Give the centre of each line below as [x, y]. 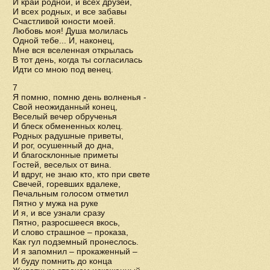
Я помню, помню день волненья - [80, 97]
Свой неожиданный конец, [65, 107]
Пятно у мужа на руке [55, 203]
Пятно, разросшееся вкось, [66, 222]
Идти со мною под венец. [63, 69]
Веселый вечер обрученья [65, 116]
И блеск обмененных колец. [68, 126]
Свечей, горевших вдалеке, [67, 184]
